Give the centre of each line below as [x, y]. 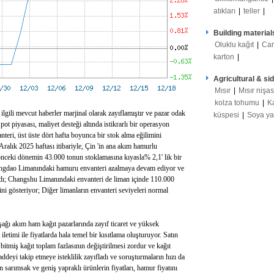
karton [224, 57]
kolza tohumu [237, 103]
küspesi [227, 115]
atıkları [224, 11]
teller [252, 11]
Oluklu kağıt [234, 45]
